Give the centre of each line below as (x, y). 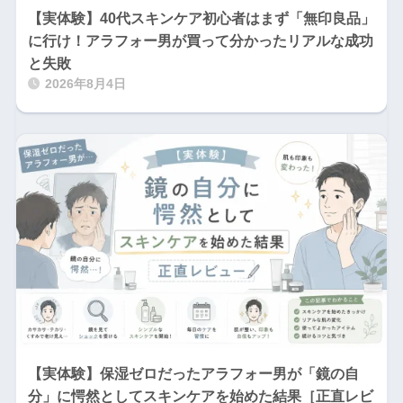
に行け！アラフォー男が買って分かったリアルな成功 (200, 40)
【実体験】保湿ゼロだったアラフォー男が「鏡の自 (193, 373)
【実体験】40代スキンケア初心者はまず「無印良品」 (201, 18)
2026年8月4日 (85, 84)
